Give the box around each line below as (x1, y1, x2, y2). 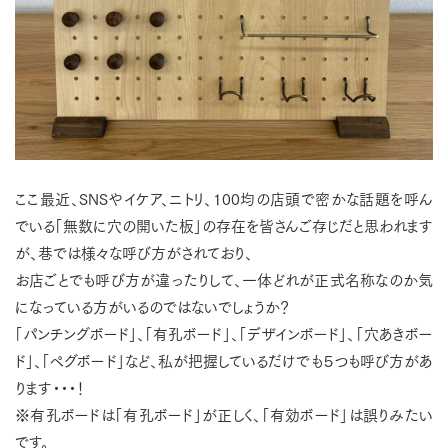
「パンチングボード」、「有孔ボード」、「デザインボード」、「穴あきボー (15, 321, 433, 345)
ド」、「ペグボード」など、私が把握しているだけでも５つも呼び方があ (15, 348, 433, 372)
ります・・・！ (15, 375, 84, 399)
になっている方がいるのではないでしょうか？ (15, 294, 290, 318)
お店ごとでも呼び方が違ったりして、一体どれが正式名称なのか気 (15, 267, 433, 291)
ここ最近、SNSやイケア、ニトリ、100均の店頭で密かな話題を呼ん (15, 186, 433, 210)
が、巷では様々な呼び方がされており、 (15, 240, 253, 264)
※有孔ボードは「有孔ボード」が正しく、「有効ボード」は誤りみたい (15, 402, 433, 426)
